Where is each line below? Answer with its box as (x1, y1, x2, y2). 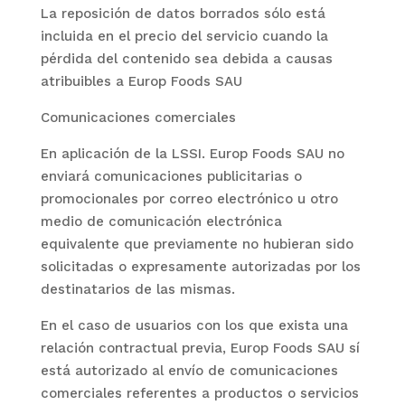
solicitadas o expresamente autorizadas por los (40, 259, 361, 275)
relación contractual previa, (40, 340, 231, 356)
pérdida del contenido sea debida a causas (40, 51, 333, 67)
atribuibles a (40, 73, 128, 89)
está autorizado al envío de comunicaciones (40, 363, 338, 379)
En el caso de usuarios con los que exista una (40, 317, 348, 334)
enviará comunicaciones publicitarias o (40, 168, 302, 184)
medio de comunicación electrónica (40, 213, 282, 230)
